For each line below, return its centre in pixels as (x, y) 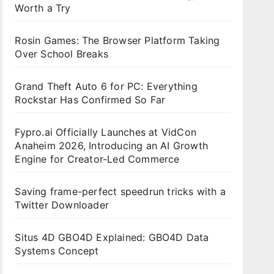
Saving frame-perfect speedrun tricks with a (120, 192)
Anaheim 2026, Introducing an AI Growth (111, 146)
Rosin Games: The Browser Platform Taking (117, 41)
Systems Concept (57, 251)
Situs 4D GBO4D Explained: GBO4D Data (112, 238)
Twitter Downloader (62, 205)
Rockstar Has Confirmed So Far (92, 100)
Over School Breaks (61, 54)
